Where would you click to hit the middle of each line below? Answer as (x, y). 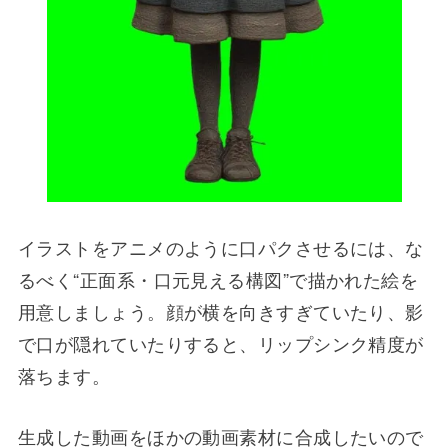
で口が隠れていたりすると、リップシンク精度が (220, 342)
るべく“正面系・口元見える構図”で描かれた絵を (218, 278)
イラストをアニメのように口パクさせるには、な (220, 246)
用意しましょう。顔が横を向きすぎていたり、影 (220, 310)
